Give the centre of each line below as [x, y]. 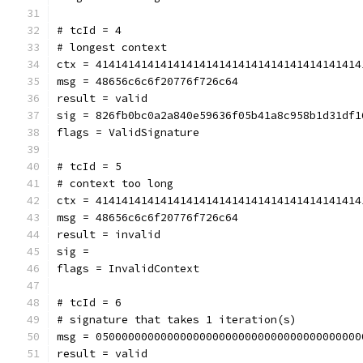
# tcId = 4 [89, 30]
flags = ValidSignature [128, 132]
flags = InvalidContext [128, 269]
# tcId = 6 [89, 303]
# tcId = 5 [89, 167]
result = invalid [109, 235]
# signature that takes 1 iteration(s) [177, 320]
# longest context [112, 47]
